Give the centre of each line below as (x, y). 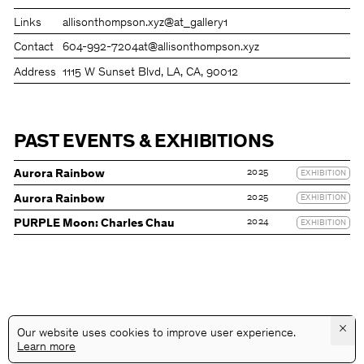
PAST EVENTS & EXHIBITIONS (143, 143)
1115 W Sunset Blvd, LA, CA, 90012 (151, 72)
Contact (33, 48)
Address (35, 72)
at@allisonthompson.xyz (199, 48)
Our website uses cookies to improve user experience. (157, 334)
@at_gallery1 (196, 23)
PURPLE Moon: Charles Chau (94, 223)
